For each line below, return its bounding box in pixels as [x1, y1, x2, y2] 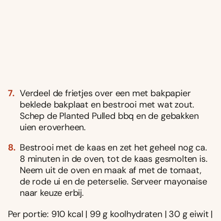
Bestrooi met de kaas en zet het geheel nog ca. [20, 141, 207, 153]
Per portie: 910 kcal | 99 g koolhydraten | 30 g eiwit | [8, 208, 213, 220]
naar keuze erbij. [20, 186, 84, 199]
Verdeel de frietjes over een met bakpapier [20, 87, 191, 99]
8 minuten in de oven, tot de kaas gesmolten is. [20, 152, 208, 165]
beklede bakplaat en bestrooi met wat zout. [20, 98, 194, 110]
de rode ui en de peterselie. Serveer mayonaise [20, 175, 207, 187]
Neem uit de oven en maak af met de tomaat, [20, 164, 201, 176]
